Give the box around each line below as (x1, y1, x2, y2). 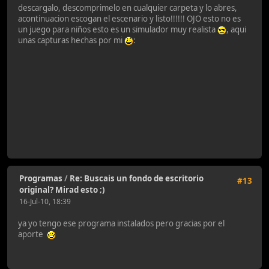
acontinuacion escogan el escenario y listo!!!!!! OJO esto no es (18, 13, 241, 24)
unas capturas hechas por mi (18, 34, 124, 46)
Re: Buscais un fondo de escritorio (70, 172, 204, 184)
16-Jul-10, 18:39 (19, 196, 71, 207)
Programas (19, 172, 62, 184)
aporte (18, 229, 47, 240)
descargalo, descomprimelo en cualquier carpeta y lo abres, (18, 2, 237, 13)
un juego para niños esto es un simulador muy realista (18, 23, 217, 35)
